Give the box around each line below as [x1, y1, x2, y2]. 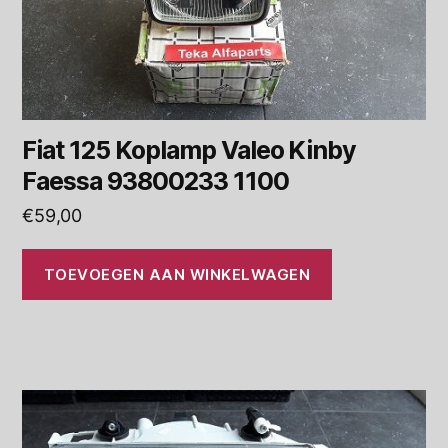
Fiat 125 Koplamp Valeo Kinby [22, 135, 357, 166]
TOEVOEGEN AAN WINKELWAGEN [43, 264, 311, 284]
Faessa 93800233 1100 [22, 166, 289, 197]
